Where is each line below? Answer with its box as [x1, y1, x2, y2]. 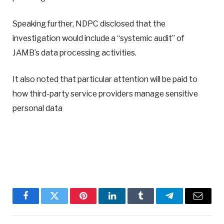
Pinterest [82, 198, 114, 208]
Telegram [168, 198, 203, 208]
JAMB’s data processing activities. [12, 47, 136, 57]
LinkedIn [111, 198, 144, 208]
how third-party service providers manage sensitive [12, 89, 198, 99]
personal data [12, 103, 62, 113]
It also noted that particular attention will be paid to [12, 74, 197, 84]
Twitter [53, 198, 80, 208]
